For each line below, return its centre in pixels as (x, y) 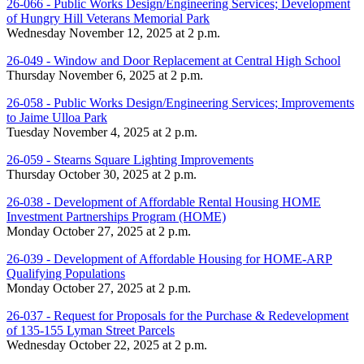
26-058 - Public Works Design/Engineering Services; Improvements (180, 102)
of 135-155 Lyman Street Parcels (91, 330)
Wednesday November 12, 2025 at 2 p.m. (113, 32)
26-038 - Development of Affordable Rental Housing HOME (164, 201)
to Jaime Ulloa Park (57, 117)
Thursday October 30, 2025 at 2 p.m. (102, 174)
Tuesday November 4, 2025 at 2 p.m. (102, 132)
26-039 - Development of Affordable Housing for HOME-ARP (169, 258)
